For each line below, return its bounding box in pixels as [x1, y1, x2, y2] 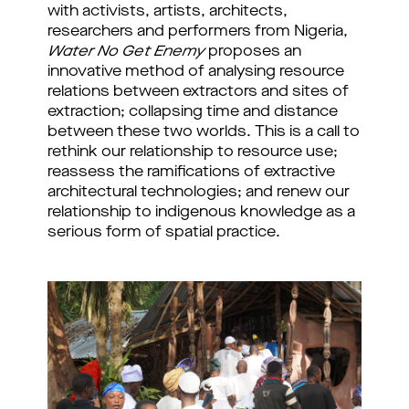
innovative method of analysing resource [47, 65, 344, 79]
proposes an [204, 45, 301, 59]
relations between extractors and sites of [47, 85, 349, 100]
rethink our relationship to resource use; [47, 145, 338, 160]
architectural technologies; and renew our [47, 185, 350, 200]
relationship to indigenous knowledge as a [47, 205, 355, 220]
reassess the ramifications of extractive [47, 165, 335, 180]
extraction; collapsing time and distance [47, 105, 338, 120]
